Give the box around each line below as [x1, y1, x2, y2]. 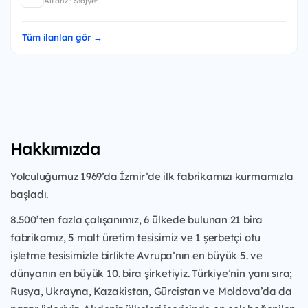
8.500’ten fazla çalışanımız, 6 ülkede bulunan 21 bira [10, 212, 263, 226]
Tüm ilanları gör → [22, 31, 102, 43]
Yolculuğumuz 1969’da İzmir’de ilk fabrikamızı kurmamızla [10, 169, 294, 183]
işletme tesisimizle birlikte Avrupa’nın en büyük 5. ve [10, 248, 263, 262]
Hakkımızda [10, 137, 100, 159]
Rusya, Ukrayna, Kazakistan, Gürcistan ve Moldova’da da [10, 284, 292, 298]
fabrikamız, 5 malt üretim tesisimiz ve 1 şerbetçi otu [10, 230, 261, 244]
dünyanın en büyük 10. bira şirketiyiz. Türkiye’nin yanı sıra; [10, 266, 293, 280]
